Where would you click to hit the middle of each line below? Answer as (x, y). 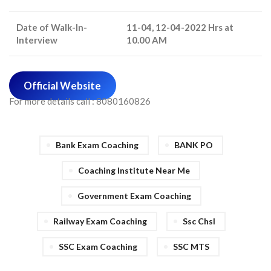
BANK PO (193, 145)
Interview (37, 40)
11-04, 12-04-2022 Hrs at (180, 27)
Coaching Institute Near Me (134, 170)
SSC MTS (191, 247)
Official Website (63, 86)
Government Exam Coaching (134, 196)
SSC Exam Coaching (98, 247)
